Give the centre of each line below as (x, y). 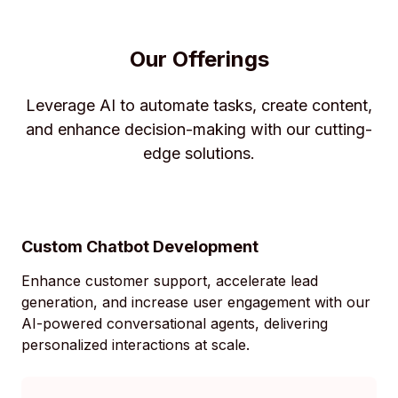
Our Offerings (199, 60)
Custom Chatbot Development (140, 247)
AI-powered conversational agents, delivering (175, 324)
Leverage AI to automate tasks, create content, (199, 106)
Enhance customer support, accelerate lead (170, 281)
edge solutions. (199, 154)
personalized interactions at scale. (135, 345)
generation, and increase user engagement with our (196, 302)
